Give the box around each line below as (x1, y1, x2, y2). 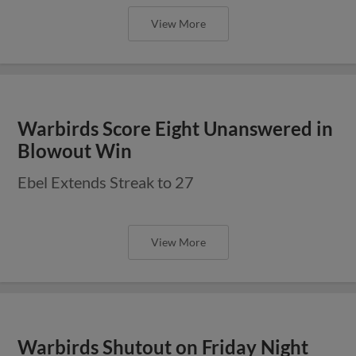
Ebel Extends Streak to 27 (17, 172, 195, 192)
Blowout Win (17, 139, 133, 162)
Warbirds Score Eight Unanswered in (17, 117, 334, 140)
